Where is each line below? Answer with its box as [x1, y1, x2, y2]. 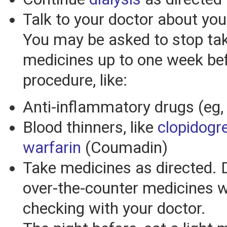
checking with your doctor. [23, 199, 206, 218]
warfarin [23, 138, 81, 158]
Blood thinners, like [23, 118, 158, 137]
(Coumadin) [81, 138, 168, 158]
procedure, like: [23, 71, 127, 90]
